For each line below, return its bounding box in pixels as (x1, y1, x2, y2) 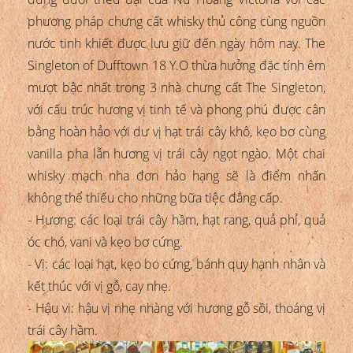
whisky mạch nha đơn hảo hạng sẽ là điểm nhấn (28, 166, 325, 184)
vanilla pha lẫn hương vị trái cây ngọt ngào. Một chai (28, 144, 325, 162)
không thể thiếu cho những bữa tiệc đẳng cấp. (28, 188, 283, 206)
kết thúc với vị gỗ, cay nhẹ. (28, 277, 171, 295)
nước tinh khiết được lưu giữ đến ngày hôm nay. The (28, 34, 325, 52)
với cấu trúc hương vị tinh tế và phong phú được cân (28, 100, 325, 118)
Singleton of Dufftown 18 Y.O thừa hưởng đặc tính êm (28, 56, 325, 74)
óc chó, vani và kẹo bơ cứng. (28, 232, 183, 251)
